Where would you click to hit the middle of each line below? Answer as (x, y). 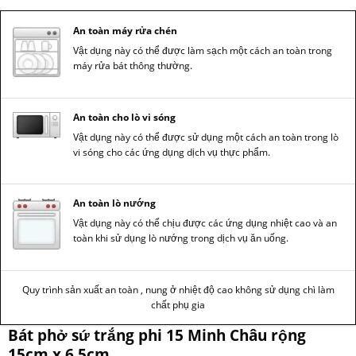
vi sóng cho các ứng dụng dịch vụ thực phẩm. (171, 152)
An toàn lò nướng (114, 203)
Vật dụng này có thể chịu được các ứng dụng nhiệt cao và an (205, 223)
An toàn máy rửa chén (126, 31)
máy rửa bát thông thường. (132, 66)
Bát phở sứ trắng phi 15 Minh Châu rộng (157, 335)
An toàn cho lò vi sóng (124, 117)
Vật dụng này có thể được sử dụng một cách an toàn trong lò (205, 137)
